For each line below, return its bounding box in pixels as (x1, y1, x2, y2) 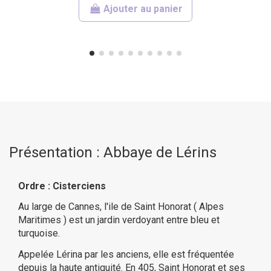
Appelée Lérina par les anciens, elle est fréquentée (18, 249, 234, 261)
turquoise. (18, 227, 60, 240)
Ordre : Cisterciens (18, 180, 106, 192)
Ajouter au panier (103, 3, 183, 15)
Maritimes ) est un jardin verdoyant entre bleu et (18, 214, 220, 226)
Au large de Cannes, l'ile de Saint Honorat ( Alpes (18, 201, 224, 213)
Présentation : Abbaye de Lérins (9, 143, 217, 161)
